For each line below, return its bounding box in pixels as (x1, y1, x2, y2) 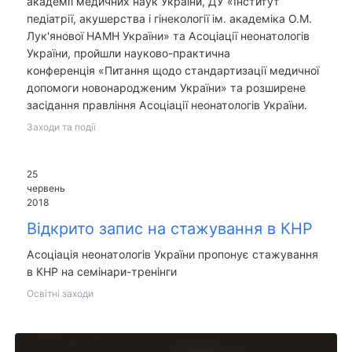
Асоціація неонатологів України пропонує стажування (26, 247, 318, 261)
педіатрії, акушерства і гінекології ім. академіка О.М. (26, 12, 312, 26)
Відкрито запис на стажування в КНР (26, 218, 313, 238)
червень (26, 182, 65, 195)
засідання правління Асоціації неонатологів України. (26, 98, 307, 112)
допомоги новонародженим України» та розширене (26, 81, 306, 95)
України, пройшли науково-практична (26, 46, 230, 60)
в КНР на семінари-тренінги (26, 264, 177, 278)
